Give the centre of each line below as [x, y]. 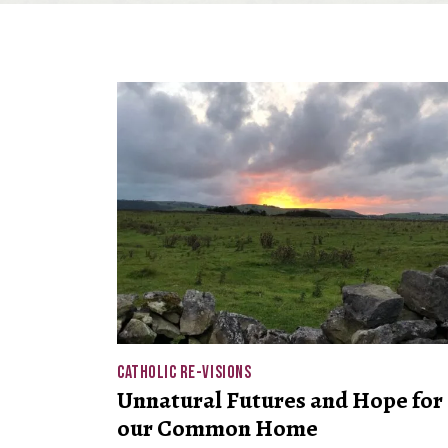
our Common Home [217, 428]
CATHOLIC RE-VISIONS [184, 373]
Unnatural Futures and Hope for [280, 400]
